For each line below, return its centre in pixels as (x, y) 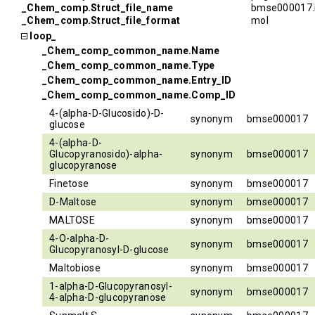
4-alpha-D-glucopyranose (108, 297)
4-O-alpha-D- (79, 238)
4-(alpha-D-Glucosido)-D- (107, 113)
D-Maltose (73, 202)
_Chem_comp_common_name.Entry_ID (137, 80)
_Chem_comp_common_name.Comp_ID (139, 95)
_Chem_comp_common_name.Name (131, 51)
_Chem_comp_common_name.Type (129, 65)
